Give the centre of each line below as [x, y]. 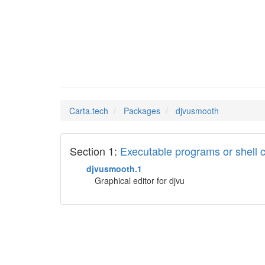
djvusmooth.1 [114, 169]
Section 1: [95, 151]
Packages [142, 111]
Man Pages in [110, 67]
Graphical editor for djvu [140, 180]
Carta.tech [89, 111]
